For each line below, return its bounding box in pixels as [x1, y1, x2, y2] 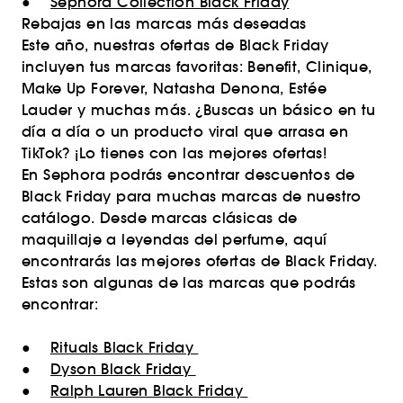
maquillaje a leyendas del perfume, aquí [22, 230, 327, 248]
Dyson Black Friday [50, 360, 196, 378]
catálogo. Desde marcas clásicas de [22, 209, 298, 227]
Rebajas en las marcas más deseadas [22, 14, 307, 32]
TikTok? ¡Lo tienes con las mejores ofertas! [22, 144, 327, 162]
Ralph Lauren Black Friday [50, 381, 248, 399]
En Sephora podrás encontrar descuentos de [22, 166, 355, 184]
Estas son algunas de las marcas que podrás [22, 273, 356, 291]
